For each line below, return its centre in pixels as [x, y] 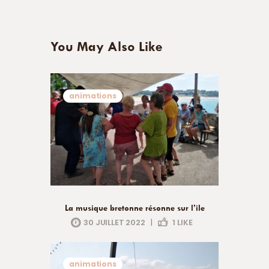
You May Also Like [107, 46]
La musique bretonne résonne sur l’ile [134, 208]
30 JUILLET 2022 [114, 222]
